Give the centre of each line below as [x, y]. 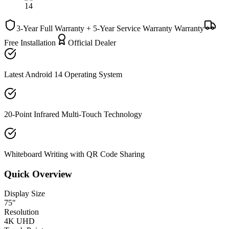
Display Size [25, 194]
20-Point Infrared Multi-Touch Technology [73, 114]
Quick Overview [38, 174]
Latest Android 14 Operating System [63, 74]
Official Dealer [92, 42]
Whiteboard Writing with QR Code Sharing [74, 154]
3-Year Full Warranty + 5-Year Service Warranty [94, 28]
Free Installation [30, 42]
